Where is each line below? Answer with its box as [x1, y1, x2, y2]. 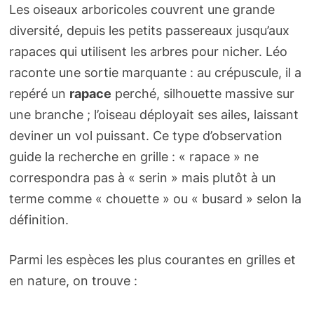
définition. [8, 212, 69, 228]
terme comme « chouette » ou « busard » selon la [8, 191, 301, 207]
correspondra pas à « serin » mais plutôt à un [8, 170, 276, 186]
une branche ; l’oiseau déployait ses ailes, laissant [8, 107, 299, 123]
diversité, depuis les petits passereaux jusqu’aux [8, 23, 289, 39]
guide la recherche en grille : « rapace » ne [8, 149, 259, 165]
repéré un [8, 86, 69, 102]
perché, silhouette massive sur [111, 86, 294, 102]
